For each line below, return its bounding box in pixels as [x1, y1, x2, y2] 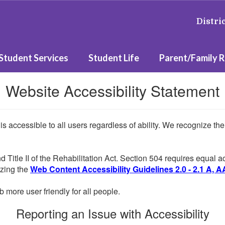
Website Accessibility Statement [6, 80, 219, 101]
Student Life [88, 52, 139, 63]
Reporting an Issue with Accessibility [16, 204, 209, 222]
